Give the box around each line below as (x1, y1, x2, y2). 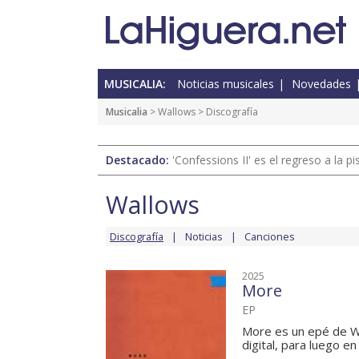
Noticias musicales (177, 76, 274, 92)
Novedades (292, 76, 351, 92)
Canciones (244, 229, 295, 244)
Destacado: (106, 152, 172, 168)
